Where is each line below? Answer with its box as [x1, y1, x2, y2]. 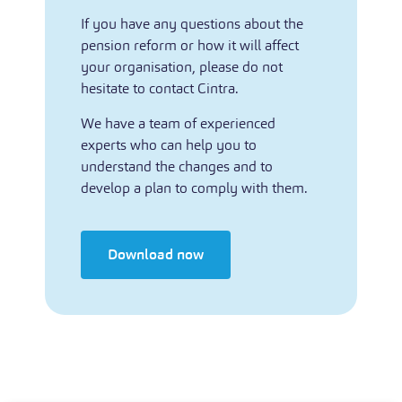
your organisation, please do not [81, 57, 283, 75]
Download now [108, 245, 204, 263]
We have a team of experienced [81, 114, 275, 132]
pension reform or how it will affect [81, 36, 299, 54]
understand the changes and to [81, 157, 273, 175]
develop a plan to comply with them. [81, 179, 308, 197]
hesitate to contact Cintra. [81, 79, 239, 97]
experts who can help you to [81, 135, 257, 153]
